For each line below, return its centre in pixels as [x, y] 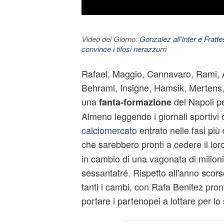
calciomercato [109, 130]
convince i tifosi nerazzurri [124, 49]
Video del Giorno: [110, 39]
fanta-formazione [135, 102]
